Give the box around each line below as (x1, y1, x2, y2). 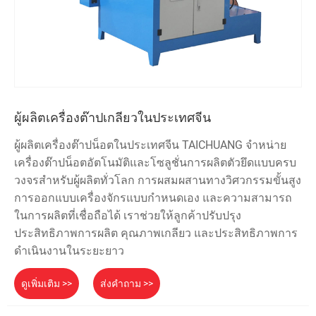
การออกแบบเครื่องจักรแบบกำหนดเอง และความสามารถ (14, 191, 292, 205)
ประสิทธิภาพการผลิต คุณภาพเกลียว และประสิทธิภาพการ (14, 226, 298, 241)
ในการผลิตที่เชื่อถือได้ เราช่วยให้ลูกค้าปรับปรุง (14, 209, 241, 223)
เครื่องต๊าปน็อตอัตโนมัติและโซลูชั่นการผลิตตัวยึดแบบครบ (14, 156, 296, 170)
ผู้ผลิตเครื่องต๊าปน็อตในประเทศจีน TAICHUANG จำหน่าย (14, 138, 286, 152)
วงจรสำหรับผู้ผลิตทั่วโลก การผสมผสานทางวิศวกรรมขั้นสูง (14, 174, 301, 188)
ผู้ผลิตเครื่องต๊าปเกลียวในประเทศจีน (14, 110, 211, 126)
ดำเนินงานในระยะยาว (14, 244, 124, 258)
